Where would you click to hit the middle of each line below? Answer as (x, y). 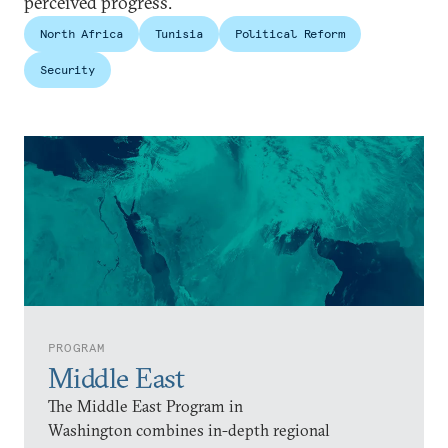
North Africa (81, 33)
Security (68, 69)
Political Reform (289, 33)
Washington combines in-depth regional (189, 429)
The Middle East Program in (145, 405)
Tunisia (178, 33)
